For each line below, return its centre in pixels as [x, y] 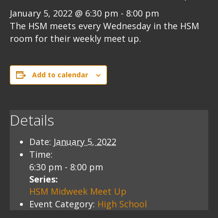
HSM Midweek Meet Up [78, 191]
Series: [44, 179]
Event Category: [62, 204]
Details [32, 120]
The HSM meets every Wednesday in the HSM [104, 26]
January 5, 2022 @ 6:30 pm [64, 13]
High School [122, 204]
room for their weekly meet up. [75, 38]
